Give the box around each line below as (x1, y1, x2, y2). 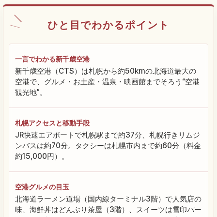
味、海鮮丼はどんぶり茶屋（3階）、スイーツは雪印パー (15, 205, 201, 215)
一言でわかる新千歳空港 (15, 55, 90, 63)
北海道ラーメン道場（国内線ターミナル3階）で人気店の (15, 194, 201, 204)
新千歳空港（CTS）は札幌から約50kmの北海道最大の (15, 66, 196, 76)
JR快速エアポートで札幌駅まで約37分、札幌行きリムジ (15, 130, 200, 140)
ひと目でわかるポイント (47, 19, 170, 31)
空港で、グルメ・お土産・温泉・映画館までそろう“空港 (15, 77, 200, 87)
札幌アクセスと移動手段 (15, 119, 90, 127)
